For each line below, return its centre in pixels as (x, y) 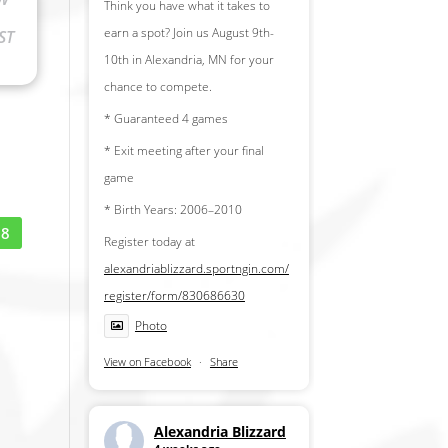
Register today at (149, 242)
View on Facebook (147, 362)
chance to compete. (157, 87)
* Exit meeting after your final (183, 151)
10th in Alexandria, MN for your (188, 60)
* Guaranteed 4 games (165, 119)
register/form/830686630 (174, 296)
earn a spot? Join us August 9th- (188, 33)
